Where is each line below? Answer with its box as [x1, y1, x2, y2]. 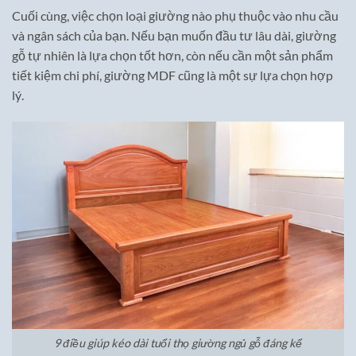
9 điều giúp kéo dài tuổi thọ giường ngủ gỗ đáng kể [54, 335, 302, 350]
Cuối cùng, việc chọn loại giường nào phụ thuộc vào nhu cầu [12, 8, 339, 24]
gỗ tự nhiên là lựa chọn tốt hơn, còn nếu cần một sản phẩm [12, 48, 333, 64]
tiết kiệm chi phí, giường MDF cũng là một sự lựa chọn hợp [12, 68, 333, 83]
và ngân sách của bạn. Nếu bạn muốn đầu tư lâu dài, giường [12, 28, 336, 44]
